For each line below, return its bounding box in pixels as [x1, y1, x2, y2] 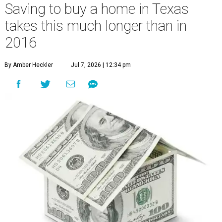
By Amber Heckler [4, 61, 53, 68]
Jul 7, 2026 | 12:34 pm [71, 61, 131, 68]
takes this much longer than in [5, 17, 187, 34]
